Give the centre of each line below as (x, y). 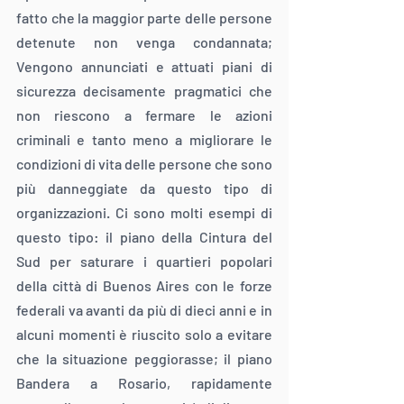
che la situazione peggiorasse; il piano (144, 359)
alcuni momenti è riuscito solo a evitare (144, 335)
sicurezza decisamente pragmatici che (144, 91)
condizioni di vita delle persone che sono (144, 164)
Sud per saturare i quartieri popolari (144, 262)
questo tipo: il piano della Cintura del (144, 237)
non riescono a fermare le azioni (144, 115)
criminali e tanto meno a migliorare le (144, 140)
